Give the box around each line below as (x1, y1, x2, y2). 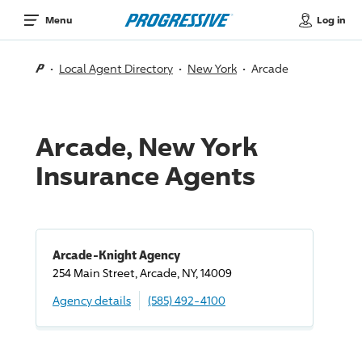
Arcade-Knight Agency (53, 246, 180, 263)
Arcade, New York (36, 130, 258, 162)
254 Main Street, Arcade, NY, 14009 (53, 266, 232, 280)
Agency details (53, 293, 131, 307)
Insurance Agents (36, 159, 255, 191)
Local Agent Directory (59, 61, 173, 75)
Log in (316, 13, 346, 26)
